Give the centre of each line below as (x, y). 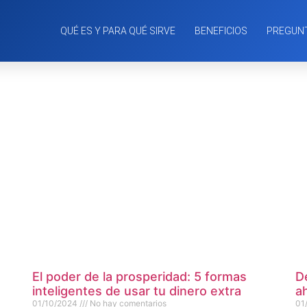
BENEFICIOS (221, 31)
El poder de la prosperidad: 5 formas (140, 277)
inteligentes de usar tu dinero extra (137, 291)
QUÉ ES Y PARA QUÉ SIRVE (118, 31)
